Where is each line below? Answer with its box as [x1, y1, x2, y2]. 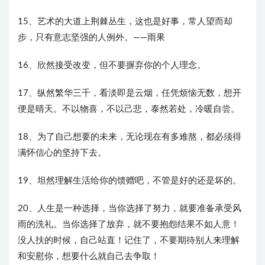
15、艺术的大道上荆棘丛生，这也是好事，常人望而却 [18, 17, 232, 27]
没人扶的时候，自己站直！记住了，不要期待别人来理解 [18, 236, 240, 245]
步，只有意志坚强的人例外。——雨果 [18, 33, 165, 43]
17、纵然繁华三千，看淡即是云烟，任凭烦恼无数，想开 [18, 89, 241, 98]
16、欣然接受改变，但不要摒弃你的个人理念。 [18, 61, 206, 70]
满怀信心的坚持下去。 [18, 148, 106, 158]
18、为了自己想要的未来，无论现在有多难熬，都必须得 [18, 132, 241, 142]
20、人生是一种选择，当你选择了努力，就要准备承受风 [18, 204, 241, 214]
